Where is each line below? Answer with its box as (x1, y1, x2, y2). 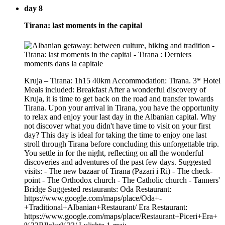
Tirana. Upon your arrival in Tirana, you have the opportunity (24, 103, 218, 112)
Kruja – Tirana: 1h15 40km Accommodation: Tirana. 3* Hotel (24, 76, 220, 85)
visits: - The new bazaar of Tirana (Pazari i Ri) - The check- (24, 166, 212, 175)
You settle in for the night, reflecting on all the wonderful (24, 148, 203, 157)
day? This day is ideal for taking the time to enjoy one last (24, 130, 206, 139)
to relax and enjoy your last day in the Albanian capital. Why (24, 112, 216, 121)
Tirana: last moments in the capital (24, 21, 142, 30)
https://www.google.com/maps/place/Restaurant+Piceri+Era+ (24, 211, 217, 220)
